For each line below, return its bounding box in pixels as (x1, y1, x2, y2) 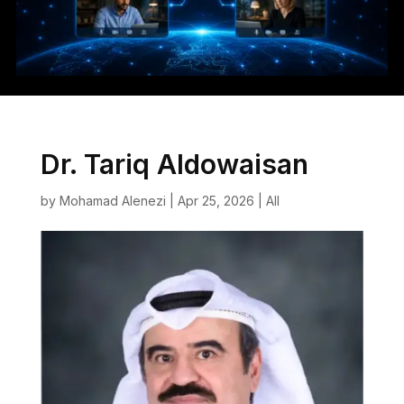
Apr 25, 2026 (177, 192, 254, 208)
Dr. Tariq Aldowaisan (40, 147, 308, 180)
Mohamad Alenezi (59, 192, 166, 208)
